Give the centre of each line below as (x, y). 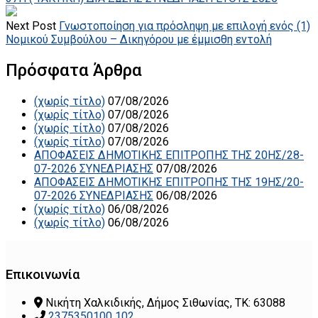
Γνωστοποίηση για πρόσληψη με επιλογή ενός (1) (185, 26)
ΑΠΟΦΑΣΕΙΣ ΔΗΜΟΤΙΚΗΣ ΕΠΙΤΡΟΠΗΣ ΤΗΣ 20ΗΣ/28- (169, 155)
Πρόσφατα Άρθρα (74, 70)
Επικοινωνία (43, 275)
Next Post (31, 26)
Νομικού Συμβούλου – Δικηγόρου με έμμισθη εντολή (139, 39)
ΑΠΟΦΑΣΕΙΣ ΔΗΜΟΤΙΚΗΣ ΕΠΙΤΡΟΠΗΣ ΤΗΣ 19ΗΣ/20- (169, 182)
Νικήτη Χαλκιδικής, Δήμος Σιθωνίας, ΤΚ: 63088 (165, 303)
